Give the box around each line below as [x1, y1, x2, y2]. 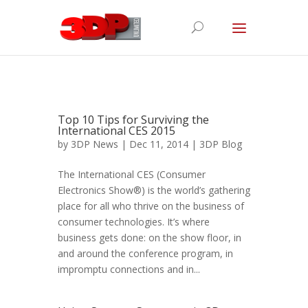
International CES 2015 [58, 123, 175, 138]
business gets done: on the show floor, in [58, 231, 241, 244]
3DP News [71, 137, 118, 151]
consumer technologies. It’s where [58, 215, 210, 228]
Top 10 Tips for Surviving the [58, 112, 209, 127]
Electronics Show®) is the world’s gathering [58, 184, 250, 197]
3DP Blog [199, 137, 242, 151]
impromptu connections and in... [58, 263, 200, 276]
